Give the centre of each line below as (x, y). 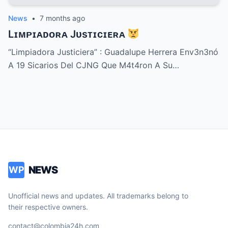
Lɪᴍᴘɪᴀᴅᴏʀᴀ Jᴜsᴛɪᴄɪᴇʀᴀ (68, 34)
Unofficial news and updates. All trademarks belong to (98, 196)
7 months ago (62, 18)
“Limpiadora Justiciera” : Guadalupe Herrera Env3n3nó (113, 52)
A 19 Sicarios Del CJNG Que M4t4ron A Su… (94, 65)
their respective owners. (48, 207)
